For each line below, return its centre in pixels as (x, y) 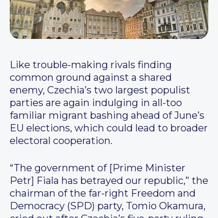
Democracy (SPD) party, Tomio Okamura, (108, 206)
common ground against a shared (91, 78)
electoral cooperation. (61, 141)
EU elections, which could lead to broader (109, 128)
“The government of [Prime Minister (98, 168)
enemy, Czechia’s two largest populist (100, 90)
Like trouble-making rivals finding (91, 65)
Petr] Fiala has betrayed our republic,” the (109, 181)
